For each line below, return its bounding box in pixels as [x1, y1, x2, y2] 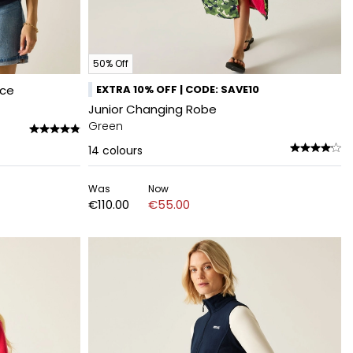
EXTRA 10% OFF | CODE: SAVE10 [96, 82, 259, 97]
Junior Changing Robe [88, 101, 217, 117]
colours [102, 143, 143, 158]
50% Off [93, 57, 128, 70]
